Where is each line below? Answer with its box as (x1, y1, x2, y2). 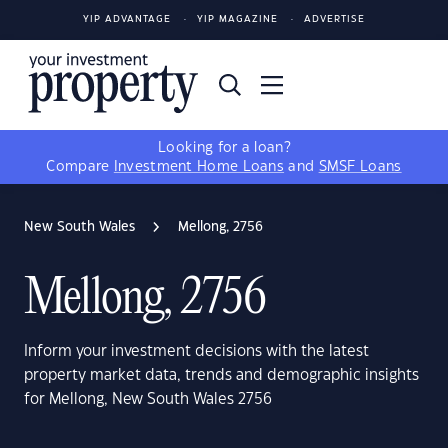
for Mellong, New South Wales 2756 (24, 392, 272, 407)
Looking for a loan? (158, 141, 290, 155)
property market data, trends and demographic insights (24, 368, 419, 383)
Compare (46, 160, 114, 174)
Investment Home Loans (113, 160, 285, 174)
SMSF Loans (318, 160, 402, 174)
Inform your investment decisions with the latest (24, 344, 369, 359)
